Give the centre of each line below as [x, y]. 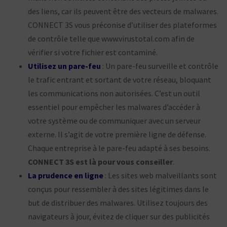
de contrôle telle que [65, 38]
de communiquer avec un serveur [145, 120]
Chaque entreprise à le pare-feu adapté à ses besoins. [119, 148]
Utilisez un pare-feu [64, 66]
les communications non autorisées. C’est [101, 93]
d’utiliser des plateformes [172, 25]
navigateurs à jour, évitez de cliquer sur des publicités [119, 216]
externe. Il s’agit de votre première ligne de [103, 134]
